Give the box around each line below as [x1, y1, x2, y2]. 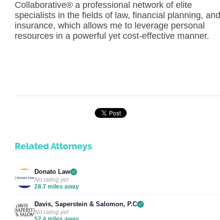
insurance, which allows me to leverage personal [15, 21, 205, 30]
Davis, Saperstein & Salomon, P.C [34, 200, 137, 208]
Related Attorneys [15, 141, 92, 152]
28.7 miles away [34, 183, 79, 190]
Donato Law [34, 168, 70, 175]
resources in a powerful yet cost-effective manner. [15, 31, 209, 41]
